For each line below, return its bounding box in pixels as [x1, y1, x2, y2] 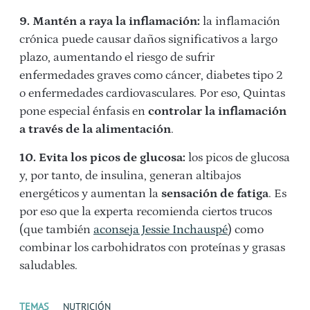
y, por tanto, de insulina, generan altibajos [19, 169, 241, 183]
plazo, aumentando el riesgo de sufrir [19, 51, 215, 64]
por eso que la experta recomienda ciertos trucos [19, 205, 272, 219]
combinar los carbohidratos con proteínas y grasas [19, 241, 285, 255]
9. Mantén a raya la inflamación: [19, 15, 200, 28]
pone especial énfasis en [19, 104, 145, 118]
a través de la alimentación [19, 122, 171, 136]
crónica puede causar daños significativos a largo [19, 33, 277, 46]
